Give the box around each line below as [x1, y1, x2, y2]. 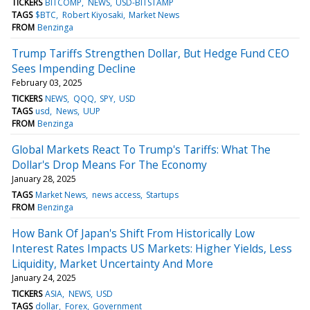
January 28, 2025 [12, 172, 76, 185]
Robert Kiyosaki [62, 8, 123, 21]
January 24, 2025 [12, 271, 76, 284]
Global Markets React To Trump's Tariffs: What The [12, 141, 271, 157]
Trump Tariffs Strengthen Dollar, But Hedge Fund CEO [12, 45, 289, 61]
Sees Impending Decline [12, 60, 136, 76]
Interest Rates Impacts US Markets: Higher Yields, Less [12, 240, 292, 256]
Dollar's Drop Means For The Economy [12, 156, 207, 172]
